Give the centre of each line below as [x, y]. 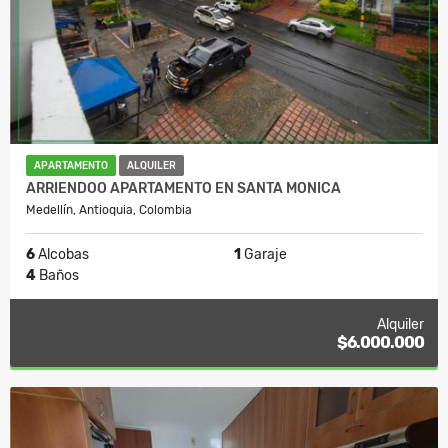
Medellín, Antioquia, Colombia [109, 210]
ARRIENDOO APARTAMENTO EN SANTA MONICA [185, 189]
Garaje [264, 255]
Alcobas [62, 255]
